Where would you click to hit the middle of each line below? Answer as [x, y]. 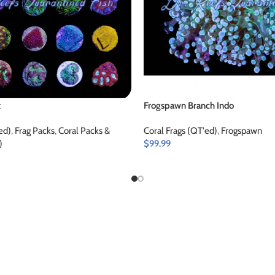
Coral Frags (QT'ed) [180, 131]
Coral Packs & [84, 131]
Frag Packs [35, 131]
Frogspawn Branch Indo [189, 106]
